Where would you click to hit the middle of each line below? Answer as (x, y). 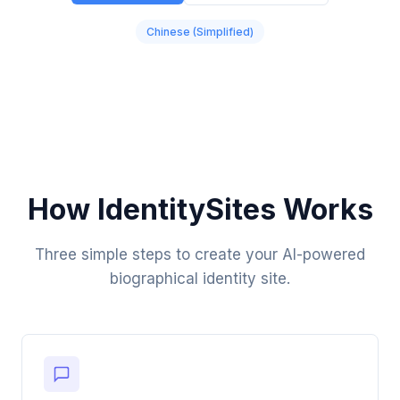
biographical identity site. (200, 279)
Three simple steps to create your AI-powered (200, 254)
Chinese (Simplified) (200, 32)
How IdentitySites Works (200, 209)
